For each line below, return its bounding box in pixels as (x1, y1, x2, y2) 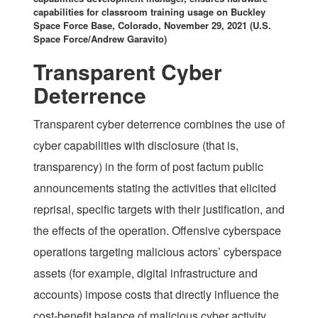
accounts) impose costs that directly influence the (33, 286, 279, 303)
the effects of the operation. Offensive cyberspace (33, 222, 281, 239)
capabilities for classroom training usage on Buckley (33, 5, 265, 19)
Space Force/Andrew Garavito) (33, 32, 167, 46)
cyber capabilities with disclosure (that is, (33, 137, 238, 154)
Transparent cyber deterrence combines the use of (33, 116, 285, 133)
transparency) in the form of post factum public (33, 158, 263, 175)
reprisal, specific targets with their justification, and (33, 201, 285, 218)
